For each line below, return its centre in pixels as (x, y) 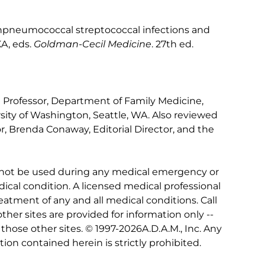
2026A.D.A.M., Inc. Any (170, 229)
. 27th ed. (172, 44)
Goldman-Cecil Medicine (93, 44)
